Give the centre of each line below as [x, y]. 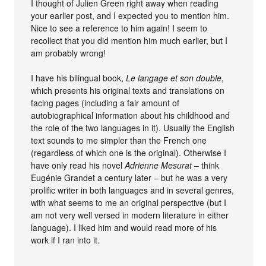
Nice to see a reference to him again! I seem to [119, 28]
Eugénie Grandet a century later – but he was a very [129, 177]
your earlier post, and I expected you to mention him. [130, 15]
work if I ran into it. [66, 240]
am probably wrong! [69, 53]
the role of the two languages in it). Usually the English [133, 127]
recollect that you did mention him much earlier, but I [129, 40]
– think [206, 165]
